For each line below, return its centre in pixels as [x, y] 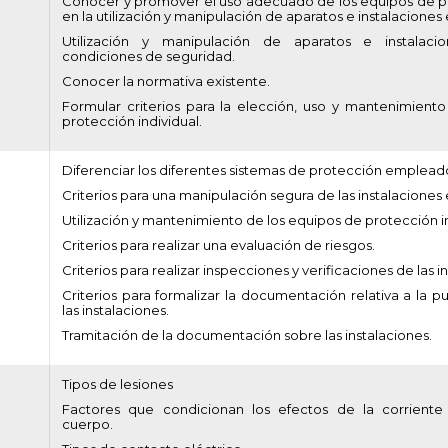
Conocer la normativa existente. [166, 81]
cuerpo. [87, 424]
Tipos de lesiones [117, 384]
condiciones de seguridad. [148, 56]
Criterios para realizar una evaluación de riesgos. [218, 245]
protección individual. [132, 121]
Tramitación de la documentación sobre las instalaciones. [247, 335]
